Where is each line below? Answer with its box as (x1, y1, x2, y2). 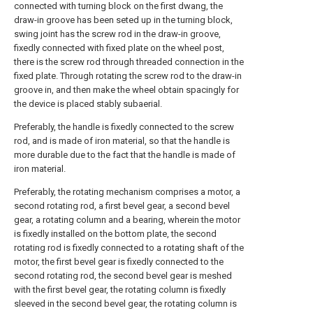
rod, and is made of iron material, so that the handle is (14, 136, 230, 146)
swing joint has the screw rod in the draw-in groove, (14, 29, 221, 39)
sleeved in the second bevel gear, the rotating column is (14, 298, 237, 309)
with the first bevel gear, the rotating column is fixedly (14, 284, 226, 295)
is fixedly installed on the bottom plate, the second (14, 228, 217, 239)
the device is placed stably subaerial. (14, 99, 162, 109)
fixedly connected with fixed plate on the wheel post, (14, 43, 224, 53)
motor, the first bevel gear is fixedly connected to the (14, 256, 224, 267)
